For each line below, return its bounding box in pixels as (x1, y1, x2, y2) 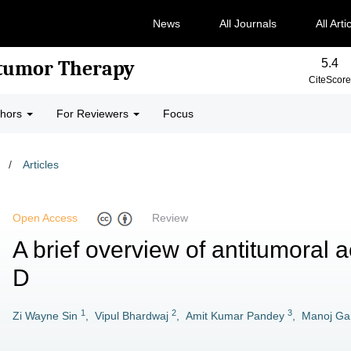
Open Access (13, 212, 78, 225)
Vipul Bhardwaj (95, 309, 168, 322)
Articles (23, 158, 59, 171)
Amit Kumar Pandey (186, 309, 284, 322)
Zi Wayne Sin (13, 309, 78, 322)
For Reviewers (56, 107, 132, 120)
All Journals (219, 17, 277, 30)
